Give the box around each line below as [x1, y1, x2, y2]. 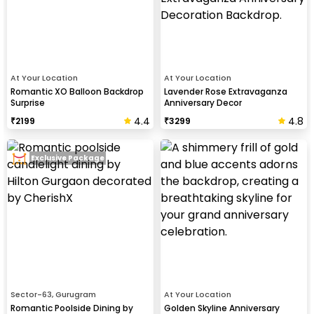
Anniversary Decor [164, 96, 242, 109]
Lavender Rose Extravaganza [164, 85, 287, 97]
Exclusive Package [31, 153, 104, 164]
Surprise [11, 96, 45, 109]
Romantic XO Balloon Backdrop [11, 85, 144, 97]
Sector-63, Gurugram [11, 288, 96, 300]
